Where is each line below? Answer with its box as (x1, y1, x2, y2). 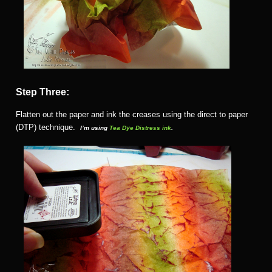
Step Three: (16, 86, 69, 97)
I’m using (80, 124, 109, 131)
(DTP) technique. (16, 122, 75, 132)
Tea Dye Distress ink (109, 124, 171, 131)
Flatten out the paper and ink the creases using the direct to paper (16, 109, 248, 119)
